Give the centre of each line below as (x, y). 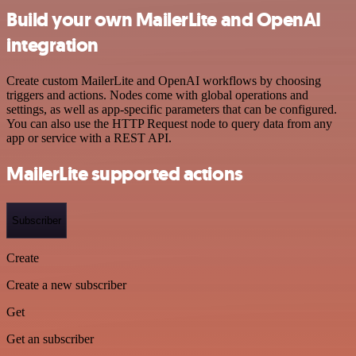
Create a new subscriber (66, 285)
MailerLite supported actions (125, 174)
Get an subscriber (50, 339)
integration (52, 45)
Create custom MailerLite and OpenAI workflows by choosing (164, 80)
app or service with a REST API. (89, 137)
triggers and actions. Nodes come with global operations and (157, 95)
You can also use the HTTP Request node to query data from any (169, 123)
